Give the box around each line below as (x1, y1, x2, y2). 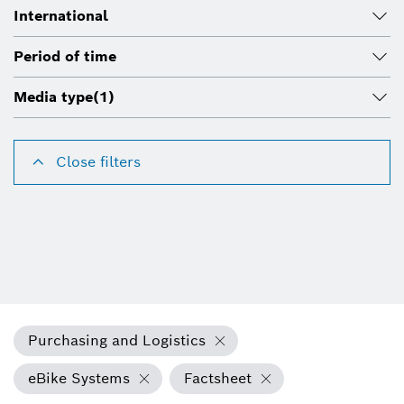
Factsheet (184, 369, 252, 389)
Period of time (14, 47, 116, 67)
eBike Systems (28, 369, 130, 389)
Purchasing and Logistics (28, 331, 206, 351)
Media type (14, 87, 93, 107)
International (14, 6, 108, 26)
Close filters (56, 152, 141, 172)
